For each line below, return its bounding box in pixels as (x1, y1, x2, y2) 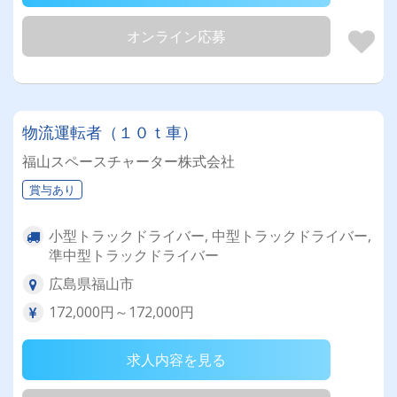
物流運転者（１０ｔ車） (22, 121, 198, 143)
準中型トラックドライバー (49, 245, 219, 265)
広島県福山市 (49, 274, 134, 293)
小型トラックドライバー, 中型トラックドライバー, (49, 226, 371, 245)
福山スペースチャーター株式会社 (22, 152, 235, 171)
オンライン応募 (127, 27, 226, 46)
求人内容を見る (127, 350, 226, 370)
